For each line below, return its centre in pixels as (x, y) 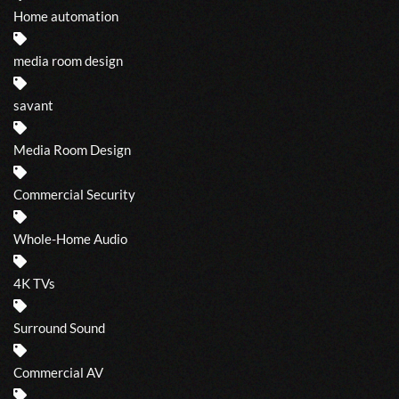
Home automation (66, 16)
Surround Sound (59, 327)
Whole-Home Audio (70, 238)
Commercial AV (58, 372)
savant (33, 105)
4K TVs (34, 283)
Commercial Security (74, 194)
